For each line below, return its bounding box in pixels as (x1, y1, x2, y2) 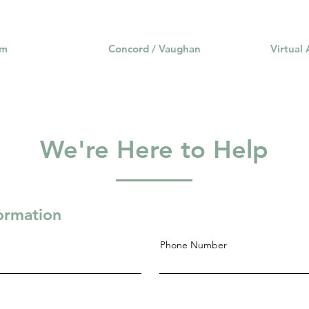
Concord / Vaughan (108, 41, 201, 55)
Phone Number (160, 238, 227, 251)
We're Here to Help (39, 134, 268, 164)
